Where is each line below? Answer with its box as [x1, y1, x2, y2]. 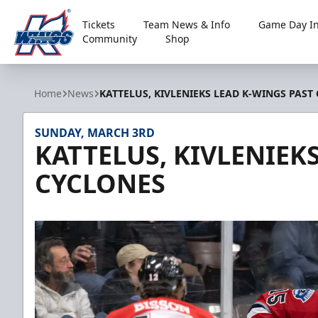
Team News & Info [143, 18, 231, 31]
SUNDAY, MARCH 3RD [35, 125, 155, 141]
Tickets [82, 18, 116, 31]
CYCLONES [35, 166, 165, 201]
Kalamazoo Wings [13, 58, 109, 75]
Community [82, 32, 138, 45]
